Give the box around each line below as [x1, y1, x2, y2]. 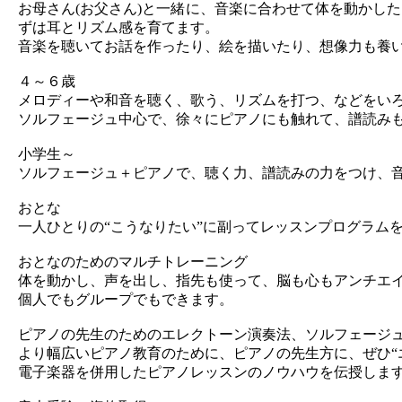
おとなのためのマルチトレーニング [18, 254, 248, 269]
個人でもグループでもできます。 [18, 292, 248, 307]
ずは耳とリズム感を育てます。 [18, 20, 219, 35]
